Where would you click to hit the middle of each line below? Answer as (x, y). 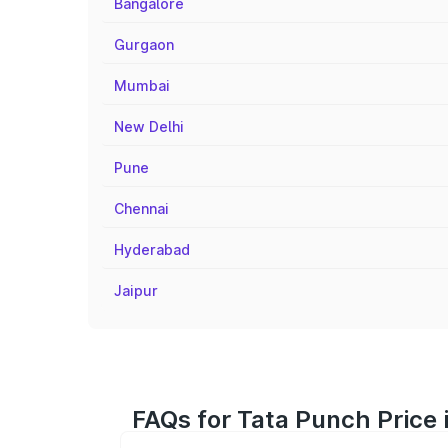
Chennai (141, 208)
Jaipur (136, 290)
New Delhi (149, 126)
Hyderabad (152, 249)
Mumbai (142, 85)
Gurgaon (144, 44)
